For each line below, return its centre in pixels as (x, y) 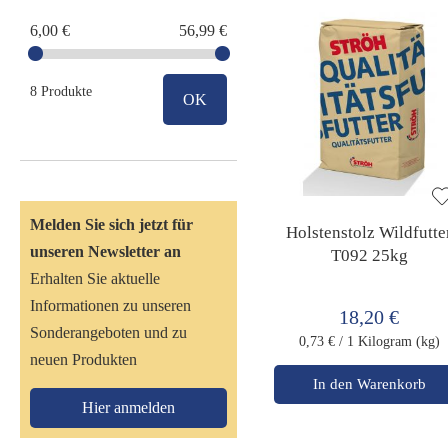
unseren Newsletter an (105, 252)
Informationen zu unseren (110, 306)
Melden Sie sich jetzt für (111, 225)
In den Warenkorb (369, 383)
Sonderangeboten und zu (108, 333)
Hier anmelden (129, 408)
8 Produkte (61, 92)
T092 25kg (369, 255)
